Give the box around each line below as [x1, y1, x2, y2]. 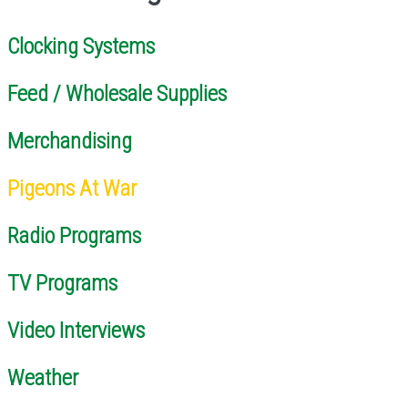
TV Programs [7, 270, 117, 296]
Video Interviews [7, 317, 145, 343]
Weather [7, 364, 78, 391]
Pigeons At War [7, 175, 137, 201]
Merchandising [7, 127, 132, 154]
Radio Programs [7, 222, 141, 249]
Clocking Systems [7, 33, 155, 59]
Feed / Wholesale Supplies [7, 80, 227, 107]
